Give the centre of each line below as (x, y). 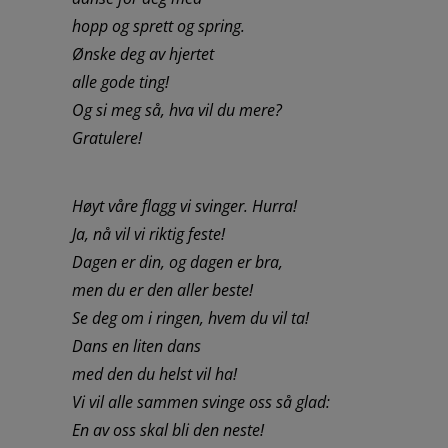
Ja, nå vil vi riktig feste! (148, 233)
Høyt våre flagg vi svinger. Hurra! (184, 205)
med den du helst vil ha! (154, 373)
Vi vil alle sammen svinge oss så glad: (200, 401)
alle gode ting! (120, 81)
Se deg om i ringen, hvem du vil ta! (190, 317)
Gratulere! (106, 137)
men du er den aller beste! (162, 289)
